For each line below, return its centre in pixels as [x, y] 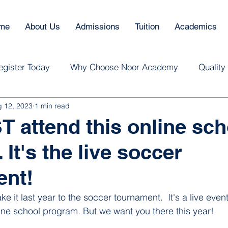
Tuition [147, 26]
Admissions [97, 26]
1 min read [52, 106]
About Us [42, 26]
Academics [196, 26]
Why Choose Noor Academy [124, 67]
